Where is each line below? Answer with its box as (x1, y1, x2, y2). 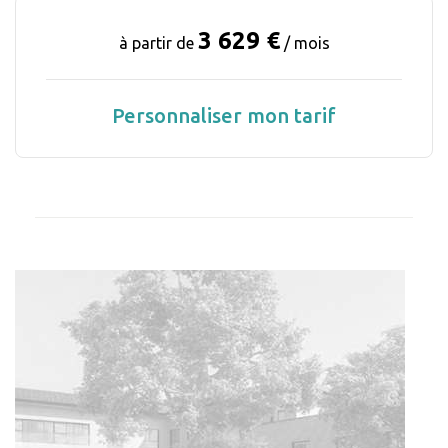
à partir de (118, 33, 198, 52)
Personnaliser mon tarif (112, 103, 336, 127)
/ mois (283, 33, 330, 52)
